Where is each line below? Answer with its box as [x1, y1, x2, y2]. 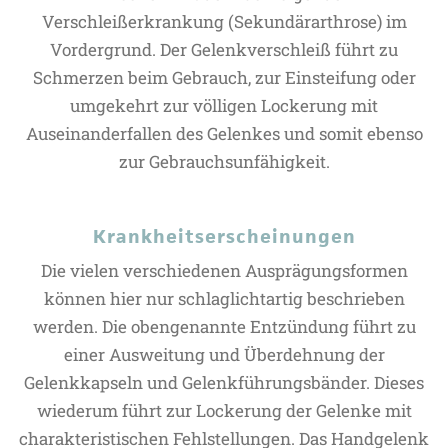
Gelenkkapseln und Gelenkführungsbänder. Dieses [24, 371, 424, 394]
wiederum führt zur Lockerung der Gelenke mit [36, 399, 412, 422]
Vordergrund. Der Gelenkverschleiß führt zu [50, 38, 398, 61]
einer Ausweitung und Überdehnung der [63, 343, 385, 366]
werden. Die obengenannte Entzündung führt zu [32, 315, 416, 338]
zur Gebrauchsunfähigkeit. [118, 150, 330, 173]
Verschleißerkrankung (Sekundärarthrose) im [41, 10, 407, 33]
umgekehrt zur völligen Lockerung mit [70, 94, 378, 117]
